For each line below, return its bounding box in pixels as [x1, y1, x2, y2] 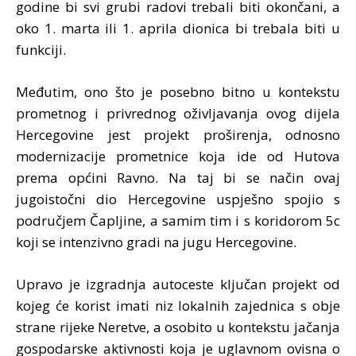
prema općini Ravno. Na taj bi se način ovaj [16, 168, 340, 187]
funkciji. [16, 40, 66, 59]
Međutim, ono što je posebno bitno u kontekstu [16, 82, 340, 101]
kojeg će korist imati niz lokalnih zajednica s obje [16, 296, 340, 315]
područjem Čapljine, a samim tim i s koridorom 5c [16, 211, 340, 230]
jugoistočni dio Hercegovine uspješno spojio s [16, 189, 340, 208]
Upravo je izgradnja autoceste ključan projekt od [16, 274, 340, 293]
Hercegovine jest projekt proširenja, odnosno [16, 125, 340, 144]
